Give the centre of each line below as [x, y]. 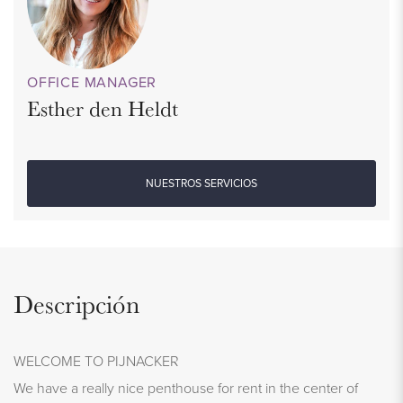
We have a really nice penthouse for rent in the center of [186, 387]
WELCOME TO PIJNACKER [96, 360]
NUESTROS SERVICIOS [201, 183]
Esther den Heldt [103, 108]
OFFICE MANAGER [92, 82]
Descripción [76, 303]
